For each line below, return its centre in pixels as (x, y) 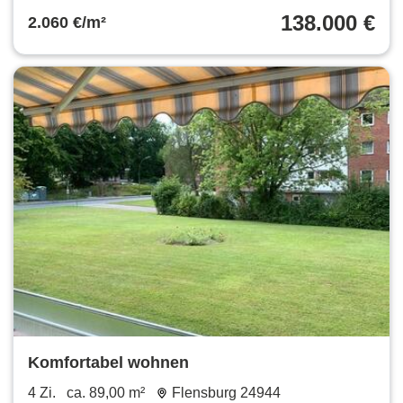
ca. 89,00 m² (106, 392)
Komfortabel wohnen (108, 362)
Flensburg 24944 (226, 392)
